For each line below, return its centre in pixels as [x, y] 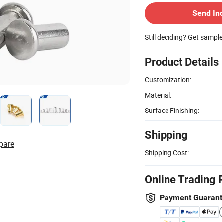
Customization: [168, 79]
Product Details [182, 62]
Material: [158, 95]
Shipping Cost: [167, 152]
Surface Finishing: [172, 110]
